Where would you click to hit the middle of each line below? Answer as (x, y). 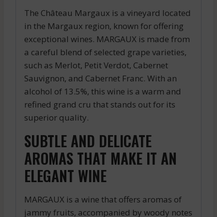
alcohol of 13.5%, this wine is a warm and (103, 91)
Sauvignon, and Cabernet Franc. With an (101, 78)
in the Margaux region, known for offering (104, 26)
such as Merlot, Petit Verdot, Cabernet (96, 65)
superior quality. (56, 117)
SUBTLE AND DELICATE (88, 140)
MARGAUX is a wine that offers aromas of (103, 199)
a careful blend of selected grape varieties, (105, 52)
